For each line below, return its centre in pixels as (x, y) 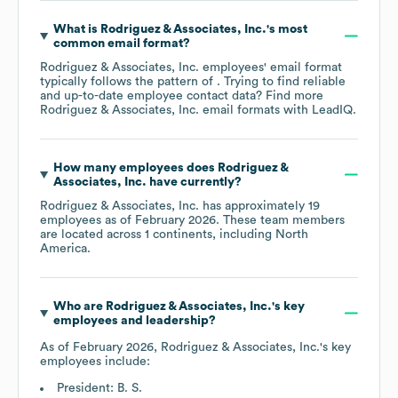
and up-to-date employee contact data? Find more (182, 96)
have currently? (194, 182)
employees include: (95, 361)
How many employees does (135, 167)
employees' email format (271, 67)
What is (76, 29)
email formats (239, 110)
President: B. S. (99, 388)
